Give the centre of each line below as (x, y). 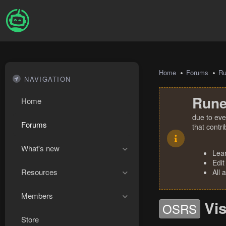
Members (37, 195)
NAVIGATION (48, 79)
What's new (40, 148)
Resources (39, 172)
